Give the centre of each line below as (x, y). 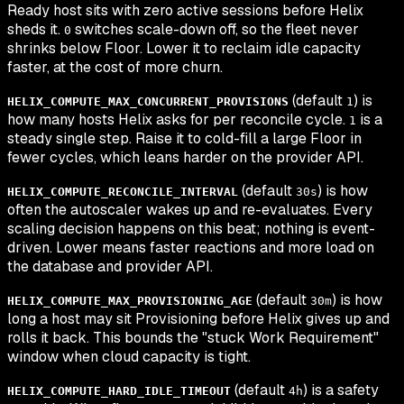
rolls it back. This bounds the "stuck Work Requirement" (193, 338)
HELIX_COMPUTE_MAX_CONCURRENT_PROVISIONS (148, 102)
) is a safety (341, 390)
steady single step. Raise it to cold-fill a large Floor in (184, 139)
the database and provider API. (110, 267)
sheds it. (36, 30)
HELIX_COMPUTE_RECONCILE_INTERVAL (123, 192)
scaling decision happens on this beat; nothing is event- (191, 229)
